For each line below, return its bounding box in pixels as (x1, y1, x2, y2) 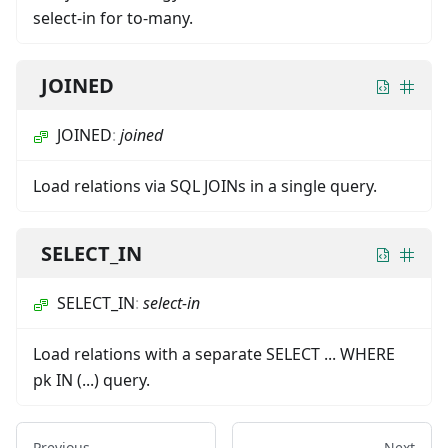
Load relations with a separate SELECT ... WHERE (33, 342, 395, 365)
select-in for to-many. (33, 6, 193, 29)
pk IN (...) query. (33, 368, 150, 391)
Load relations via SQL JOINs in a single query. (33, 174, 377, 197)
